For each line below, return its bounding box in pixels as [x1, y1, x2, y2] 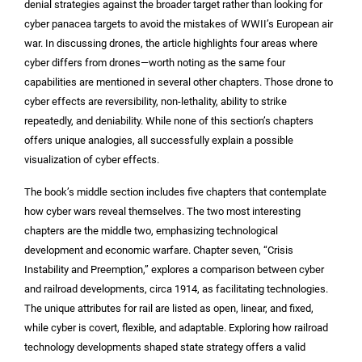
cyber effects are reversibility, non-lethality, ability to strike [24, 95, 287, 107]
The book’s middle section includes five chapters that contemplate [24, 185, 326, 198]
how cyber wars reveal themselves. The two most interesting [24, 204, 301, 217]
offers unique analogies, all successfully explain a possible [24, 133, 293, 146]
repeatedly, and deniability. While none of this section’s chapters [24, 114, 314, 127]
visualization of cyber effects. [24, 153, 159, 166]
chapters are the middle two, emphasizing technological [24, 224, 278, 237]
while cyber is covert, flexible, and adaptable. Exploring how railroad [24, 321, 328, 334]
